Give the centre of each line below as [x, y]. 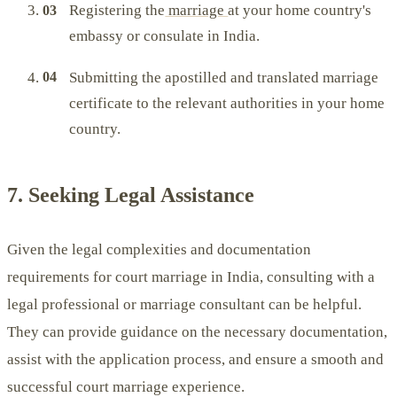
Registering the [117, 11]
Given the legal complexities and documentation [159, 250]
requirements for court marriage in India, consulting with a [191, 277]
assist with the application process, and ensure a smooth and [195, 360]
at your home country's [300, 11]
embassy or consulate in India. [165, 36]
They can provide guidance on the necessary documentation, [197, 332]
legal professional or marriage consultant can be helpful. [184, 305]
